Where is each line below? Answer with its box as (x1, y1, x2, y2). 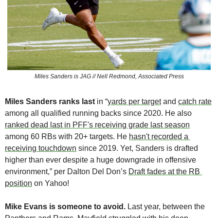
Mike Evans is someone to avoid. (5, 202, 127, 211)
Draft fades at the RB (128, 167, 200, 176)
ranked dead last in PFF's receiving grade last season (5, 121, 190, 129)
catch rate (178, 97, 212, 106)
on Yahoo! (32, 179, 69, 188)
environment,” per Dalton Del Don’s (5, 167, 128, 176)
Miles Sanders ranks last (5, 97, 95, 106)
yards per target (108, 97, 161, 106)
